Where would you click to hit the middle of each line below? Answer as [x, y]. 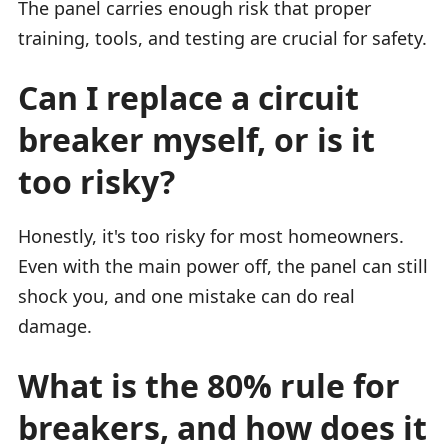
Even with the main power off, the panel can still [223, 265]
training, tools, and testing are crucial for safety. [222, 37]
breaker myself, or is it [196, 139]
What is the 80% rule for [209, 385]
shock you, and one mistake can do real [186, 295]
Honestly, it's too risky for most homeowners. [211, 235]
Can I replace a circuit [188, 97]
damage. [55, 325]
